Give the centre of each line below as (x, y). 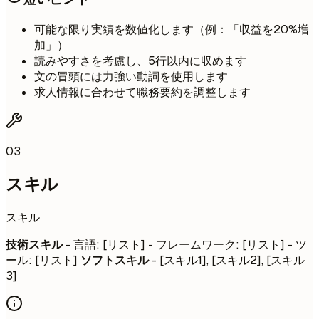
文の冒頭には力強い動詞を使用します (131, 77)
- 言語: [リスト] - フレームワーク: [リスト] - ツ (185, 245)
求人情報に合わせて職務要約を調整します (142, 93)
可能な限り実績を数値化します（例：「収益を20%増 (172, 30)
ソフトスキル (115, 260)
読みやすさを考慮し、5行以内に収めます (140, 61)
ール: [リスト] (43, 260)
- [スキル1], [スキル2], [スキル (227, 260)
